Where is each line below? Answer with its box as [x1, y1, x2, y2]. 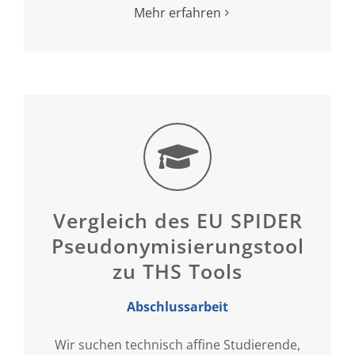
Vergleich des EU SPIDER [52, 206, 303, 234]
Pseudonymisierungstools [52, 231, 315, 259]
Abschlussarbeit [127, 297, 228, 315]
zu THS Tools [113, 257, 242, 284]
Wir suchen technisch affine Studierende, [55, 335, 300, 353]
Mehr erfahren [134, 3, 221, 21]
